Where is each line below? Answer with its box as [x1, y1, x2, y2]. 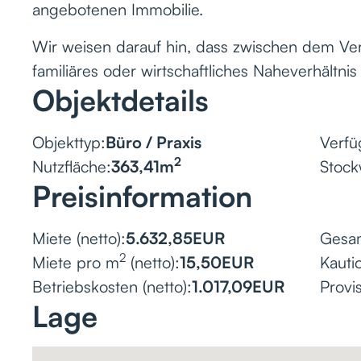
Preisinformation [32, 177, 252, 214]
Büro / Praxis [106, 131, 201, 152]
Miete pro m [32, 251, 119, 272]
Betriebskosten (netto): [32, 276, 192, 297]
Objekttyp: [32, 131, 106, 152]
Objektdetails [32, 81, 209, 118]
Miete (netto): [32, 227, 126, 248]
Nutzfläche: [32, 156, 111, 176]
